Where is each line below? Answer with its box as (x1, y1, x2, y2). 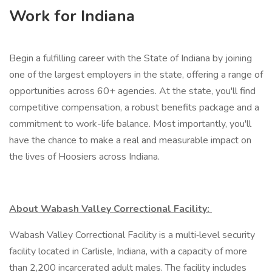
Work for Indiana (9, 5, 135, 27)
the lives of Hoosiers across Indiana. (9, 150, 160, 163)
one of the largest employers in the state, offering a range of (9, 68, 263, 81)
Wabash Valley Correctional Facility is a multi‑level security (9, 228, 255, 242)
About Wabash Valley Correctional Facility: (9, 202, 212, 216)
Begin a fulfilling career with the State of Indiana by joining (9, 52, 252, 65)
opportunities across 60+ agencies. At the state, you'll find (9, 84, 256, 98)
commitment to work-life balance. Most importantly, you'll (9, 117, 251, 131)
